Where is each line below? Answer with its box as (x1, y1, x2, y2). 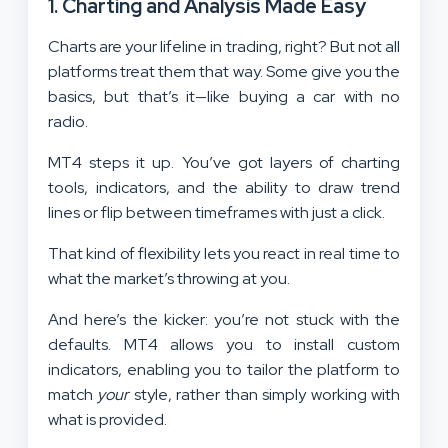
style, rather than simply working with (129, 383, 401, 405)
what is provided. (48, 408, 167, 430)
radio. (48, 110, 91, 132)
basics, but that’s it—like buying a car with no (48, 85, 400, 107)
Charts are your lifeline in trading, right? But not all (48, 35, 400, 57)
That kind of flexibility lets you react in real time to (48, 242, 400, 264)
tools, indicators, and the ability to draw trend (48, 176, 400, 198)
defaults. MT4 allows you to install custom (48, 333, 400, 355)
